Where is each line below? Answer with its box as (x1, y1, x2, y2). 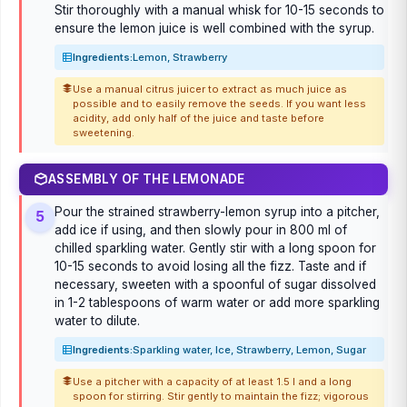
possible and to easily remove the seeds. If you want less (73, 97, 366, 111)
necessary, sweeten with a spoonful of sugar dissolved (55, 277, 376, 293)
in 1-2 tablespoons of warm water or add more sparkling (55, 295, 380, 311)
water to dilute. (55, 313, 140, 329)
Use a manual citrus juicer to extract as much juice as (73, 83, 347, 96)
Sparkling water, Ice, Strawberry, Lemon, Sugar (133, 342, 366, 356)
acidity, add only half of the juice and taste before (73, 112, 324, 125)
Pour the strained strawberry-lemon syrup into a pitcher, (55, 204, 380, 220)
